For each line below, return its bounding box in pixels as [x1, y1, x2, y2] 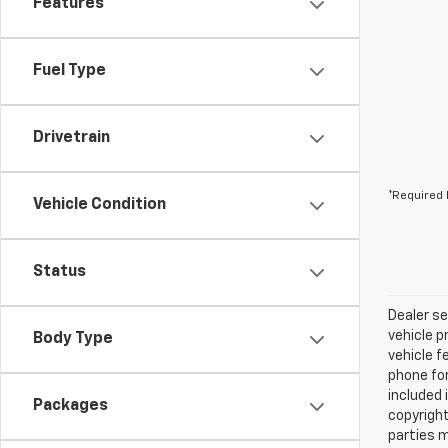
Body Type [33, 331, 113, 348]
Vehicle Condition [33, 197, 166, 214]
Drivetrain [33, 130, 110, 147]
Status [33, 264, 86, 281]
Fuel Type [33, 63, 106, 80]
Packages [33, 398, 108, 415]
